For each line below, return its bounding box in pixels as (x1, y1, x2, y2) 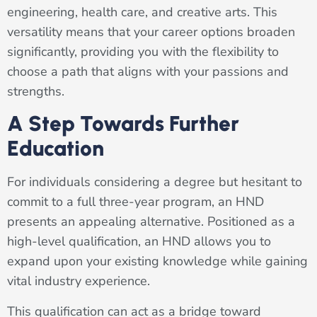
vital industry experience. (7, 272, 150, 290)
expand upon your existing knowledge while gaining (7, 253, 308, 270)
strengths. (7, 82, 64, 100)
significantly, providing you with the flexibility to (7, 42, 279, 60)
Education (7, 135, 104, 162)
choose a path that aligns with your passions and (7, 62, 289, 80)
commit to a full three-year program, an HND (7, 193, 264, 211)
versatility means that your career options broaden (7, 23, 295, 40)
